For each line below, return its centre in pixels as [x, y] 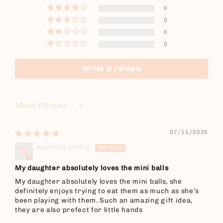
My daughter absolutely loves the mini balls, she [99, 181]
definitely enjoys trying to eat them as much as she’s [107, 191]
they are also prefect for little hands [79, 210]
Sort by [27, 109]
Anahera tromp [64, 147]
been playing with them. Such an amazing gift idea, [104, 200]
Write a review [111, 69]
